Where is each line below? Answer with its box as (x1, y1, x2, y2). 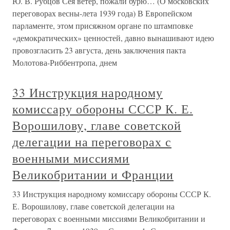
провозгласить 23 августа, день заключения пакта (12, 45, 186, 55)
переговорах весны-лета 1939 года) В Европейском (12, 8, 192, 18)
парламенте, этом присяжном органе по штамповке (12, 20, 193, 31)
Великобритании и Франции (12, 166, 174, 183)
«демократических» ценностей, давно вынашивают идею (12, 32, 214, 43)
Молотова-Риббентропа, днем (12, 57, 117, 68)
